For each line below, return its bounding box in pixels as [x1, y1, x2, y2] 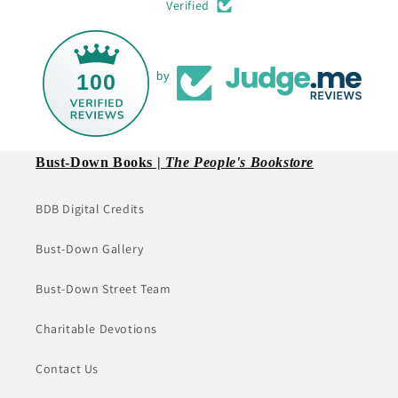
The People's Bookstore [164, 154, 314, 170]
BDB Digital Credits [36, 200, 145, 217]
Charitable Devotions [36, 320, 157, 337]
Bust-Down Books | [36, 154, 165, 170]
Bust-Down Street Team [36, 280, 171, 297]
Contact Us [36, 360, 99, 377]
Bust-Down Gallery [36, 240, 144, 257]
